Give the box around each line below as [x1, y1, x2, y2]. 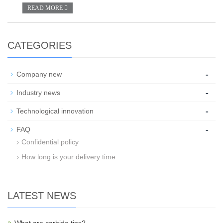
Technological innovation [16, 107, 94, 115]
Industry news [16, 89, 60, 97]
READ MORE [27, 4, 64, 11]
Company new [16, 70, 62, 78]
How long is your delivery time [21, 153, 115, 161]
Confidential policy [21, 138, 79, 146]
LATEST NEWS [7, 190, 76, 201]
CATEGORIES [7, 40, 72, 51]
